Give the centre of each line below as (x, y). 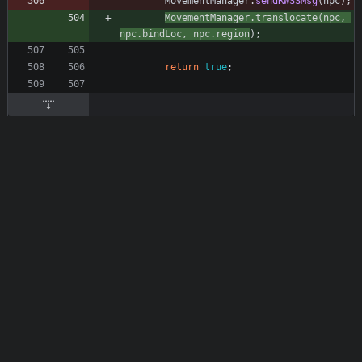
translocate (286, 18)
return (182, 67)
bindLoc (162, 34)
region (233, 34)
